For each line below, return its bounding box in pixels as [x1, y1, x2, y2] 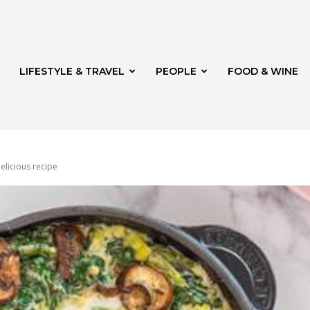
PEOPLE [156, 65, 197, 77]
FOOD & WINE [228, 65, 298, 77]
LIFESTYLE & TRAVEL [19, 65, 125, 77]
